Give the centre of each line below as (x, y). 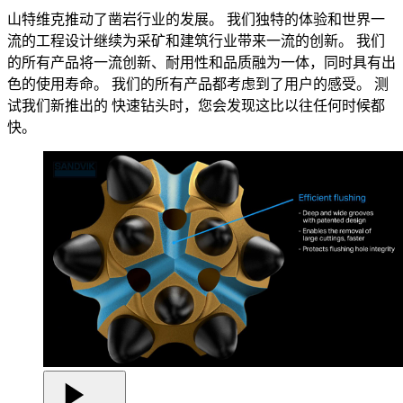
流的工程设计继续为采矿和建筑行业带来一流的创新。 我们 (196, 40)
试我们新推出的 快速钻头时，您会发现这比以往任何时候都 (196, 105)
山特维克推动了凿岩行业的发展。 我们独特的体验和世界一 (196, 19)
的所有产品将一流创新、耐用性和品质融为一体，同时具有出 (201, 62)
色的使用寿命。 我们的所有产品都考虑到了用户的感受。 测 (198, 84)
